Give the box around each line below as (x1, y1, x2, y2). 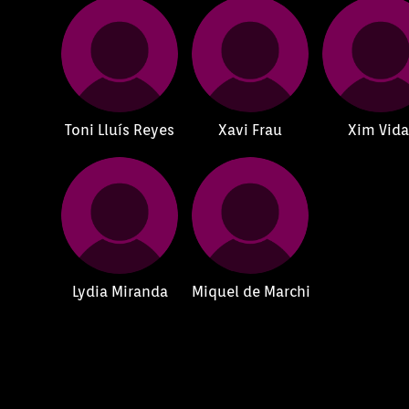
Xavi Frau (218, 121, 283, 139)
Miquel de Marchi (192, 282, 311, 300)
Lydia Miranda (71, 282, 168, 300)
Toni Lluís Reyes (65, 121, 175, 139)
